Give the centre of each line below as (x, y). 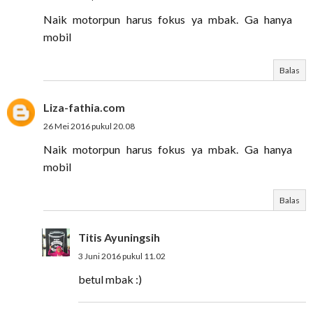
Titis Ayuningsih (119, 237)
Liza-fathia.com (84, 107)
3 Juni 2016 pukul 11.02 (122, 256)
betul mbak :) (110, 279)
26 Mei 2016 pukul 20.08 (89, 126)
